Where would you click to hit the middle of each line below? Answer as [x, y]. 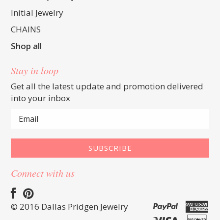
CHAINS [26, 29]
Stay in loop [35, 70]
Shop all [27, 46]
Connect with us [43, 173]
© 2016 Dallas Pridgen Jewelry [70, 206]
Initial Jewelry [37, 13]
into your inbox [41, 98]
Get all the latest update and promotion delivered [107, 86]
